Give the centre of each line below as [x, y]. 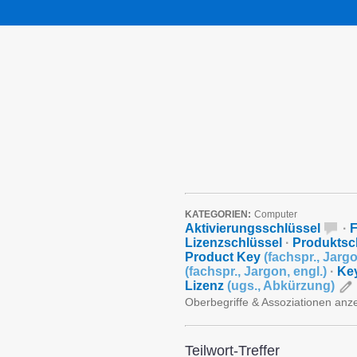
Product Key [224, 257]
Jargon [265, 271]
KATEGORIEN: [218, 214]
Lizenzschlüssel [233, 243]
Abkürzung [297, 286]
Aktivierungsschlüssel [253, 228]
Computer [276, 214]
